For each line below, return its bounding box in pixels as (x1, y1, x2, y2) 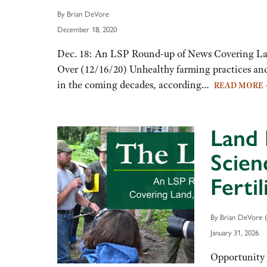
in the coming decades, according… (57, 77, 214, 91)
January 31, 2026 (210, 226, 259, 238)
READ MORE (214, 79, 265, 91)
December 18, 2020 (57, 23, 117, 35)
